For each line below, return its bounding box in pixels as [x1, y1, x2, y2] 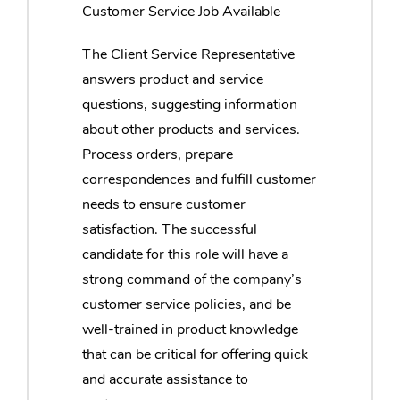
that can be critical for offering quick [82, 344, 308, 364]
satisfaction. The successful [82, 219, 257, 239]
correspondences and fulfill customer [82, 169, 316, 189]
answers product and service [82, 69, 263, 89]
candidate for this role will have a [82, 244, 288, 264]
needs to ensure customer [82, 194, 246, 214]
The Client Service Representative [82, 44, 295, 64]
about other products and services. [82, 119, 300, 139]
